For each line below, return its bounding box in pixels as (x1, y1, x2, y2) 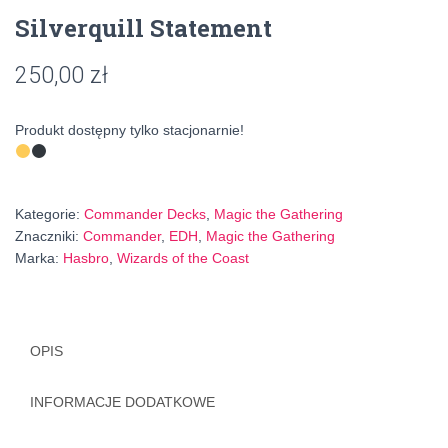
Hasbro (63, 249, 109, 266)
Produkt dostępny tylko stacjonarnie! (15, 121, 244, 138)
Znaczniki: (15, 227, 83, 244)
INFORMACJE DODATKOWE (30, 393, 215, 410)
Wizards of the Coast (117, 249, 249, 266)
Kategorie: (15, 205, 84, 222)
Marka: (15, 249, 63, 266)
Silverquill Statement (15, 11, 272, 44)
